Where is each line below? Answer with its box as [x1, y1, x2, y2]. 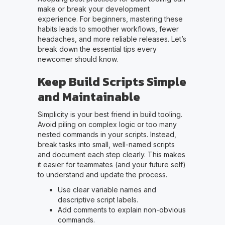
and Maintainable [37, 87, 140, 105]
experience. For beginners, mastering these [37, 14, 183, 23]
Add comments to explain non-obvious [57, 205, 186, 214]
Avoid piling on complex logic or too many [37, 120, 177, 129]
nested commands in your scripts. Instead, [37, 130, 176, 139]
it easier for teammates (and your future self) [37, 160, 186, 169]
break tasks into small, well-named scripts [37, 140, 175, 149]
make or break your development [37, 4, 150, 13]
